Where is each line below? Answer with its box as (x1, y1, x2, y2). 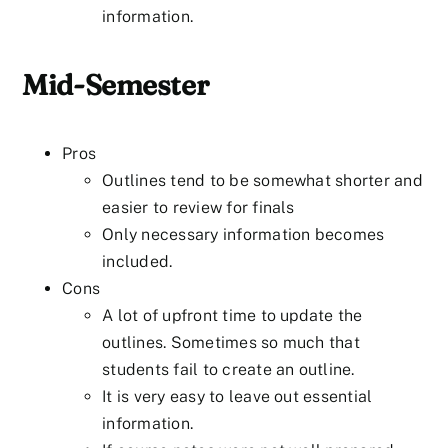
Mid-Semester (22, 66, 209, 102)
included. (102, 251, 173, 271)
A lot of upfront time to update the (102, 305, 363, 325)
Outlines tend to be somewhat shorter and (102, 170, 423, 190)
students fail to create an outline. (102, 359, 355, 379)
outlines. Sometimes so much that (102, 332, 360, 352)
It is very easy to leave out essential (102, 386, 373, 406)
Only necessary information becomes (102, 224, 385, 244)
